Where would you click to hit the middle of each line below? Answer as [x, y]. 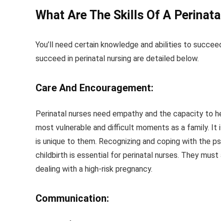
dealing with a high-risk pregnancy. [94, 169]
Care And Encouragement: [94, 88]
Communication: [72, 199]
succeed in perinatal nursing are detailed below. [117, 59]
